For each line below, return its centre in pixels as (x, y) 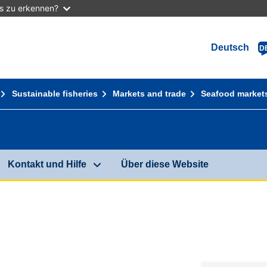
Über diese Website (164, 164)
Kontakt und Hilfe (47, 164)
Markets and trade (149, 94)
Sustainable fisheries (55, 94)
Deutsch (230, 47)
